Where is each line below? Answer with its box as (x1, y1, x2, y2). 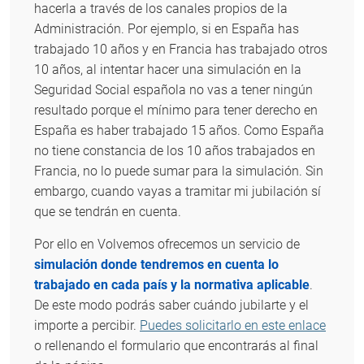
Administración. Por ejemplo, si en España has (34, 21, 299, 37)
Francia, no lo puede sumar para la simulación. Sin (34, 163, 323, 180)
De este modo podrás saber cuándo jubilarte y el (34, 297, 309, 314)
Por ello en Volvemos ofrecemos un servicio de (34, 236, 300, 253)
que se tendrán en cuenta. (34, 204, 181, 220)
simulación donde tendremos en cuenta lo (34, 257, 279, 273)
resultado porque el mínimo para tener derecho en (34, 102, 318, 119)
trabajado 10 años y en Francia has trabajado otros (34, 41, 327, 58)
